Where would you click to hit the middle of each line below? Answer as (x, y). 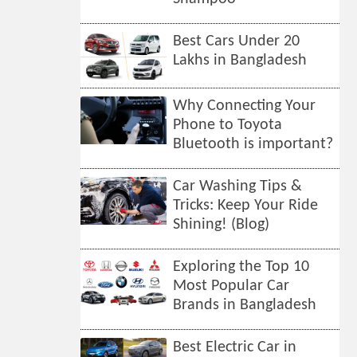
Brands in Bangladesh (245, 305)
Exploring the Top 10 (241, 267)
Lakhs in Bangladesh (240, 61)
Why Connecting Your (245, 106)
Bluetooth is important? (253, 144)
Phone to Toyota (228, 125)
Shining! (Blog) (222, 225)
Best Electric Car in (235, 347)
